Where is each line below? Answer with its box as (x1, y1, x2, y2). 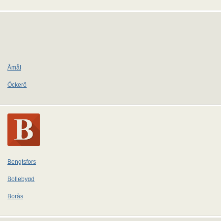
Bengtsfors (7, 158, 36, 165)
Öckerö (7, 81, 27, 88)
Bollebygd (7, 176, 35, 183)
